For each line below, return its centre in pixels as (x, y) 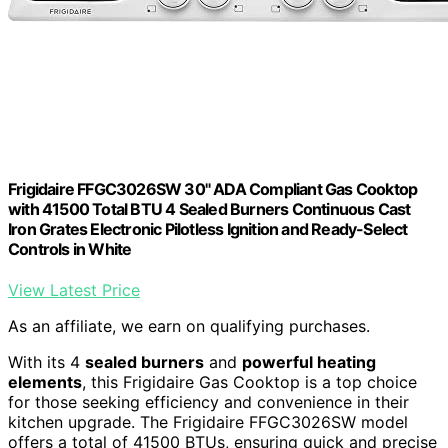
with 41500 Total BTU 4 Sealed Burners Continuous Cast (209, 208)
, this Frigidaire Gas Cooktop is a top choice (249, 382)
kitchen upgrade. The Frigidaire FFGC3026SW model (208, 422)
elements (45, 382)
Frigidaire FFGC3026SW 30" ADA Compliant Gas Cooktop (213, 188)
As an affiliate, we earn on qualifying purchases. (189, 326)
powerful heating (309, 362)
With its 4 (46, 362)
